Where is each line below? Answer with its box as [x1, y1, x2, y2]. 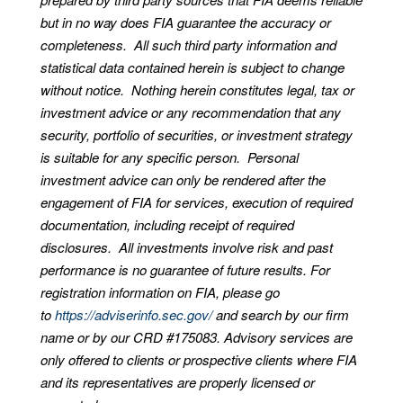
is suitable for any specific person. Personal [40, 148, 299, 167]
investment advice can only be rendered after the [40, 170, 326, 190]
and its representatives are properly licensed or [40, 372, 315, 392]
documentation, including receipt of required [40, 215, 294, 235]
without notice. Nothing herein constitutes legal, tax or [40, 80, 354, 100]
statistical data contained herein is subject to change [40, 58, 345, 77]
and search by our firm [211, 305, 349, 325]
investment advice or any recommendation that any [40, 103, 341, 122]
